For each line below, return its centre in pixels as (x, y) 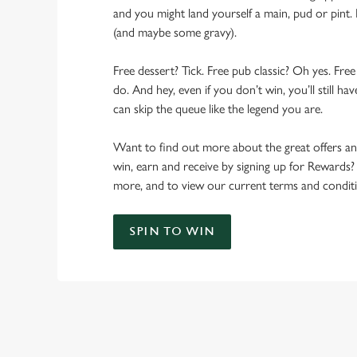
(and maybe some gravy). (175, 32)
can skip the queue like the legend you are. (218, 109)
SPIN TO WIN (172, 231)
